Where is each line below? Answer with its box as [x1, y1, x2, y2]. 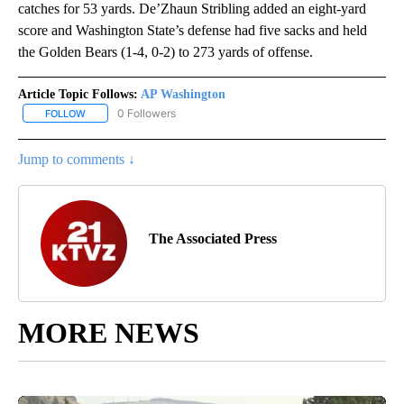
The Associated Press [149, 230, 277, 246]
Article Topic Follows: [18, 87, 138, 101]
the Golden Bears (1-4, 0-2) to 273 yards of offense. [18, 43, 313, 60]
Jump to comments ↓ [18, 151, 135, 167]
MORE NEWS [18, 316, 199, 349]
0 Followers [117, 106, 176, 120]
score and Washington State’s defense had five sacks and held [18, 22, 367, 38]
